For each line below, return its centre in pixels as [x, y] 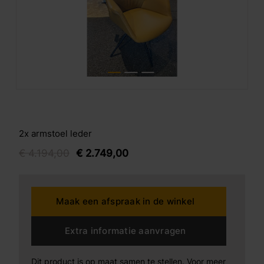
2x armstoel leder [55, 134]
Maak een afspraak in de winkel [126, 201]
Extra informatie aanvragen [125, 231]
